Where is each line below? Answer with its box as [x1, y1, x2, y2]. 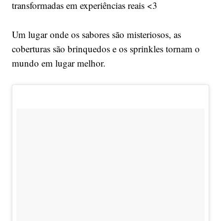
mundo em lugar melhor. [11, 57, 106, 70]
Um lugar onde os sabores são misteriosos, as [11, 28, 181, 41]
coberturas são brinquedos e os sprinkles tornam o [11, 42, 200, 55]
